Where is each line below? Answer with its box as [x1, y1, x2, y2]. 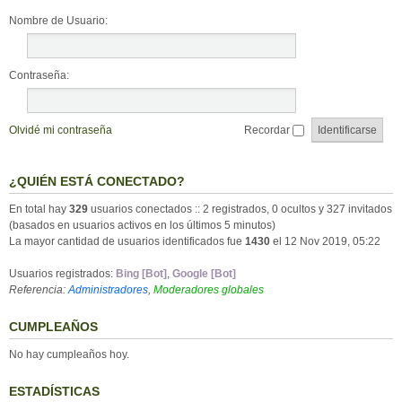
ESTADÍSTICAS [9, 384, 100, 398]
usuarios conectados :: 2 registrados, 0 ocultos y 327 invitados [88, 203, 392, 215]
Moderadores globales [153, 284, 264, 296]
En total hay [9, 203, 69, 215]
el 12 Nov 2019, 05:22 [270, 235, 380, 248]
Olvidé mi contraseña [9, 124, 112, 136]
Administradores [68, 284, 148, 296]
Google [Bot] [172, 267, 236, 280]
